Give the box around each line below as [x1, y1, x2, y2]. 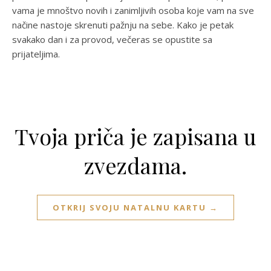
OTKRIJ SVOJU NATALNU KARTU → [53, 202, 218, 213]
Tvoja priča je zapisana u [15, 122, 256, 151]
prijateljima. [12, 48, 60, 60]
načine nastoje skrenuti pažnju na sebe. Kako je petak [12, 19, 233, 31]
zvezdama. [84, 151, 187, 180]
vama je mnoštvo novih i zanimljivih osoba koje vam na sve [12, 4, 254, 16]
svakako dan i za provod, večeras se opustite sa [12, 33, 212, 45]
